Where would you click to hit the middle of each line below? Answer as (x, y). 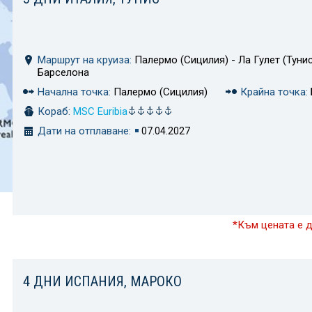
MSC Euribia (100, 111)
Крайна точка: (274, 92)
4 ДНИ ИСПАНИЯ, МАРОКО (102, 281)
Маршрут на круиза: (85, 60)
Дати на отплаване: (84, 131)
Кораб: (54, 111)
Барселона (63, 72)
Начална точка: (74, 92)
